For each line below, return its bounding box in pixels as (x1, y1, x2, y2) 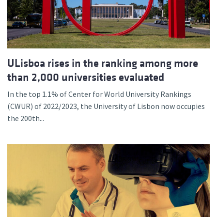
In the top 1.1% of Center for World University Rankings (7, 89, 191, 99)
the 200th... (7, 113, 44, 123)
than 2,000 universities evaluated (7, 71, 164, 83)
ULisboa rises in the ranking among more (7, 57, 198, 69)
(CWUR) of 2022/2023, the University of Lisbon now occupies (7, 101, 205, 111)
